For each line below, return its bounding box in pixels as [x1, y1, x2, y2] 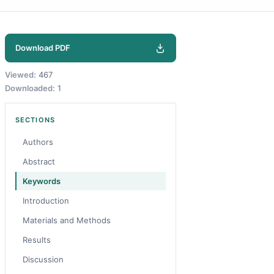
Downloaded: [5, 83, 55, 93]
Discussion [23, 254, 64, 264]
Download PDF [15, 43, 70, 53]
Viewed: [5, 70, 36, 80]
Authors [23, 137, 53, 147]
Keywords [23, 176, 61, 186]
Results [23, 235, 51, 245]
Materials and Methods [23, 215, 111, 225]
